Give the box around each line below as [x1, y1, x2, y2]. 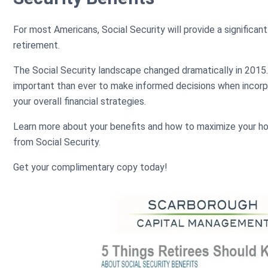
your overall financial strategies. [13, 96, 146, 108]
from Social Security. [13, 136, 100, 148]
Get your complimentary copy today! [13, 162, 167, 173]
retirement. [13, 39, 62, 51]
